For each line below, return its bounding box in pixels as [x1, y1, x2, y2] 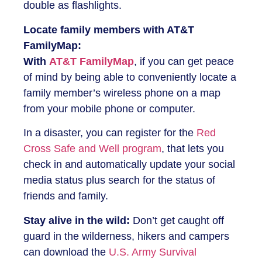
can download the [23, 246, 109, 258]
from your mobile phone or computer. [23, 102, 195, 115]
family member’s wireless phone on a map [23, 87, 220, 99]
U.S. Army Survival [109, 246, 196, 258]
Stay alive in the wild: [23, 214, 130, 226]
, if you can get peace [134, 55, 234, 67]
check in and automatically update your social [23, 158, 235, 171]
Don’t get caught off [130, 214, 224, 226]
